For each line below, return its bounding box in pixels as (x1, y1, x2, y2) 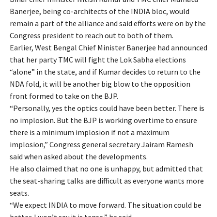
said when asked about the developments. (10, 151, 148, 161)
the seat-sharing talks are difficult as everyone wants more (10, 175, 204, 186)
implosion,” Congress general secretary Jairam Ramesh (10, 139, 193, 149)
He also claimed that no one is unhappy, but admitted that (10, 163, 203, 173)
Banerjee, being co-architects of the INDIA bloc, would (10, 6, 189, 16)
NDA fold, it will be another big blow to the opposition (10, 78, 190, 89)
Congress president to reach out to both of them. (10, 30, 173, 40)
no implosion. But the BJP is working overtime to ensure (10, 115, 197, 125)
